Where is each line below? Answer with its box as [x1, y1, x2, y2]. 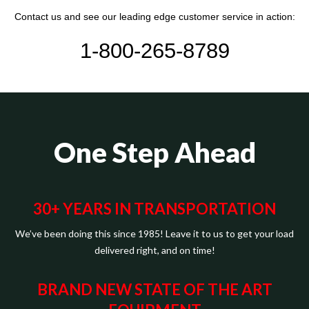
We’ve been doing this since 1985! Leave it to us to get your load [15, 227, 294, 239]
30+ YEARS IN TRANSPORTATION [33, 199, 276, 219]
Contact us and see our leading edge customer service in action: [14, 10, 295, 22]
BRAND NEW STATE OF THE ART [37, 279, 272, 299]
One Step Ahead [53, 135, 256, 169]
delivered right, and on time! [94, 243, 215, 256]
